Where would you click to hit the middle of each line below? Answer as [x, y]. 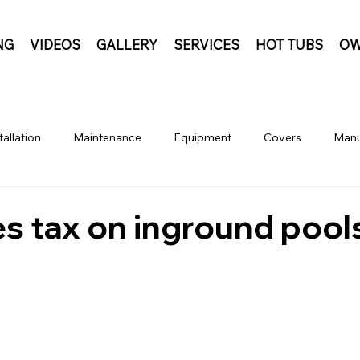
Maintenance [107, 138]
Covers [282, 138]
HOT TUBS [289, 44]
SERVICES [206, 44]
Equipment [202, 138]
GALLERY [127, 44]
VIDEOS [55, 44]
